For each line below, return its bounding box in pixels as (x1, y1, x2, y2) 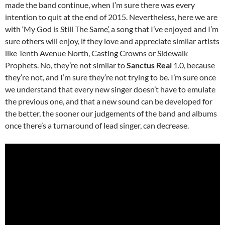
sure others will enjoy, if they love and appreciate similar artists (5, 36, 219, 46)
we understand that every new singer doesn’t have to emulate (5, 84, 215, 94)
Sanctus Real (127, 60, 172, 70)
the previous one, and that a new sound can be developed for (5, 96, 212, 106)
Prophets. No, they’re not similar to (5, 60, 127, 70)
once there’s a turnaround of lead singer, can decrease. (5, 121, 189, 131)
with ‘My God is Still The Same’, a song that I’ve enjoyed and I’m (5, 24, 218, 34)
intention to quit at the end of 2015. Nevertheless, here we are (5, 12, 217, 22)
